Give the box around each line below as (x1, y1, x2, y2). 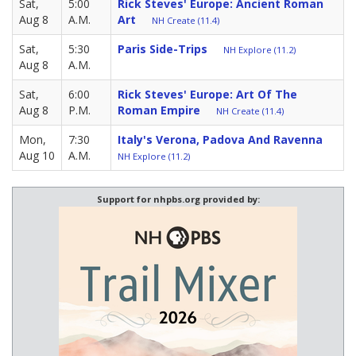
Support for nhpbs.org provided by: (96, 192, 260, 205)
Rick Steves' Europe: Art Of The (118, 86, 297, 102)
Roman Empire (118, 102, 200, 118)
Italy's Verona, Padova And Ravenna (118, 131, 323, 147)
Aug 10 (19, 147, 55, 163)
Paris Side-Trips (118, 41, 207, 56)
